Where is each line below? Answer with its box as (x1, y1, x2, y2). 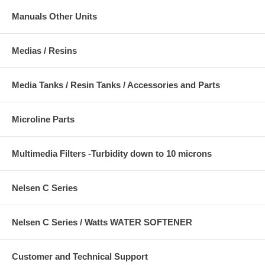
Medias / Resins (12, 46, 77, 56)
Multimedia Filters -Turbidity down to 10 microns (12, 148, 212, 159)
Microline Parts (12, 114, 75, 124)
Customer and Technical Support (12, 251, 148, 261)
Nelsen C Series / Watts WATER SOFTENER (12, 217, 192, 227)
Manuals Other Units (12, 11, 97, 21)
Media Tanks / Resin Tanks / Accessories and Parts (12, 80, 220, 90)
